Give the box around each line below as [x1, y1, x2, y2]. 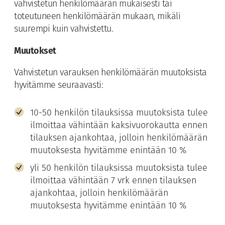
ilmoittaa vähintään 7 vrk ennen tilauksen [30, 176, 196, 186]
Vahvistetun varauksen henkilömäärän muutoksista [14, 68, 207, 78]
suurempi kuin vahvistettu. [14, 25, 113, 35]
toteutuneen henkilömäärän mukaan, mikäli [14, 12, 180, 22]
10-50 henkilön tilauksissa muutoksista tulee [30, 108, 208, 119]
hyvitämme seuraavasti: [14, 81, 103, 91]
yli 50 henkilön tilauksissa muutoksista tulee [30, 164, 207, 174]
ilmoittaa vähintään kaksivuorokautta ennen [30, 121, 207, 131]
